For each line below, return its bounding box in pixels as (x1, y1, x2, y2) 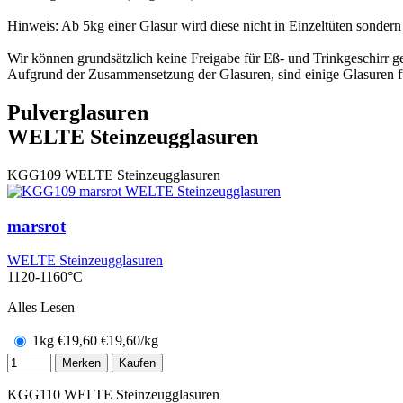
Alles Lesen (7, 300, 75, 316)
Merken (62, 356, 101, 371)
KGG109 (7, 166, 61, 183)
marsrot (7, 216, 66, 236)
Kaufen (119, 356, 156, 371)
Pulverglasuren (7, 100, 148, 124)
